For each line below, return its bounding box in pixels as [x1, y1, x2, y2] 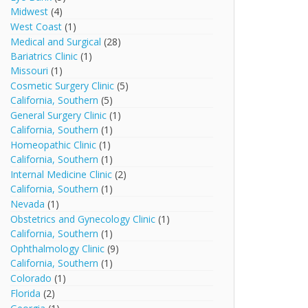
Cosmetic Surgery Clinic [10, 79, 115, 92]
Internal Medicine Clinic [10, 168, 113, 181]
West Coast [10, 20, 63, 33]
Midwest [10, 5, 49, 18]
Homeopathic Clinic [10, 138, 97, 151]
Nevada [10, 197, 45, 210]
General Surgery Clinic [10, 109, 107, 122]
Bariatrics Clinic [10, 49, 78, 63]
